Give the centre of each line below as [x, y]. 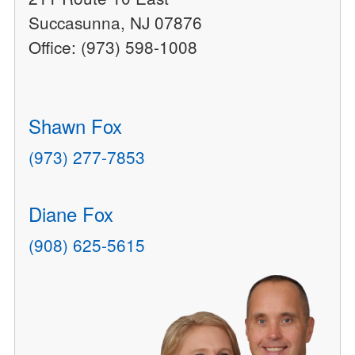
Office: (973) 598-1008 [113, 46]
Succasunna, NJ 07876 [116, 22]
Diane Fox [71, 213]
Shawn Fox [76, 125]
